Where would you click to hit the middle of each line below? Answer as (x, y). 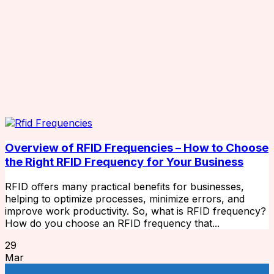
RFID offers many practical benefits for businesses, (124, 186)
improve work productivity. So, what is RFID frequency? (135, 211)
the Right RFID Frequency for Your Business (124, 162)
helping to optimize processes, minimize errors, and (125, 198)
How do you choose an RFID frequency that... (112, 223)
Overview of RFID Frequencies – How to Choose (137, 148)
